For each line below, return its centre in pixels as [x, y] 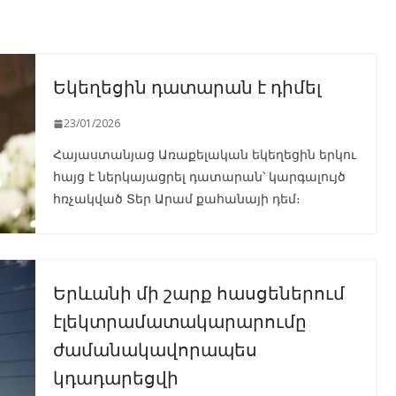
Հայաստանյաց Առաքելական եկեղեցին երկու [204, 155]
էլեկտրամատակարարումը [179, 320]
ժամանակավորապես [155, 349]
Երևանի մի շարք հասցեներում [198, 292]
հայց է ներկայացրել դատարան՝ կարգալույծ [199, 177]
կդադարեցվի [115, 377]
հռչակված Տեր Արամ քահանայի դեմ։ [176, 199]
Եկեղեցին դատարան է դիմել [187, 86]
